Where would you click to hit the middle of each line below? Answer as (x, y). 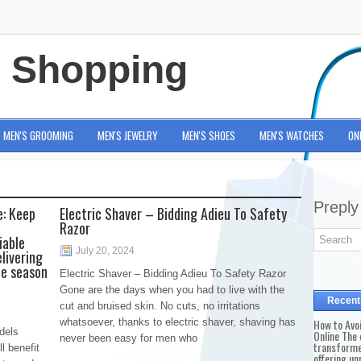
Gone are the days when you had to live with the (172, 290)
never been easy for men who (129, 338)
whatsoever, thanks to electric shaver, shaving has (178, 322)
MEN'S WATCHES (292, 135)
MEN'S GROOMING (38, 135)
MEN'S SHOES (209, 135)
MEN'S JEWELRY (128, 135)
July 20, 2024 (105, 251)
